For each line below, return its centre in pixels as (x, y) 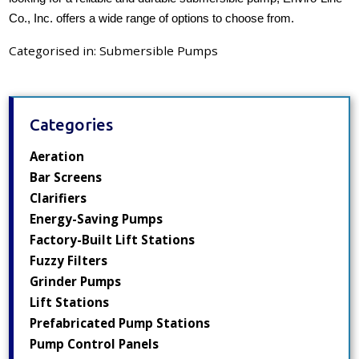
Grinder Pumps (76, 281)
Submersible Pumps (159, 50)
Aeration (57, 156)
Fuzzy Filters (69, 260)
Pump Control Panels (95, 343)
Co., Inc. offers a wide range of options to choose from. (152, 19)
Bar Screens (66, 177)
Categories (72, 124)
